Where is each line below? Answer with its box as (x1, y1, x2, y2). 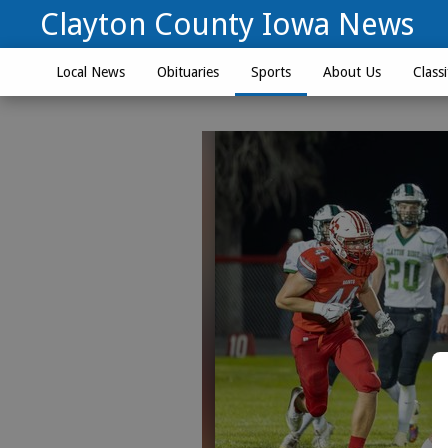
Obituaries (156, 64, 219, 80)
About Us (322, 64, 381, 80)
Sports (250, 64, 291, 80)
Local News (55, 64, 125, 80)
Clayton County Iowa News (39, 5, 414, 42)
